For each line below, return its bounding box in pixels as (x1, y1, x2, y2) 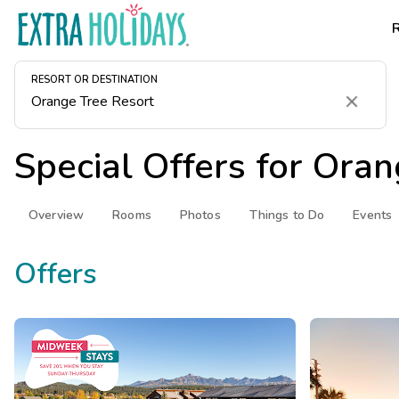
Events (353, 207, 393, 224)
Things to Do (248, 207, 325, 224)
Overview (28, 207, 85, 224)
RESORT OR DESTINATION (31, 73, 158, 87)
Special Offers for (14, 142, 313, 191)
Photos (179, 207, 221, 224)
